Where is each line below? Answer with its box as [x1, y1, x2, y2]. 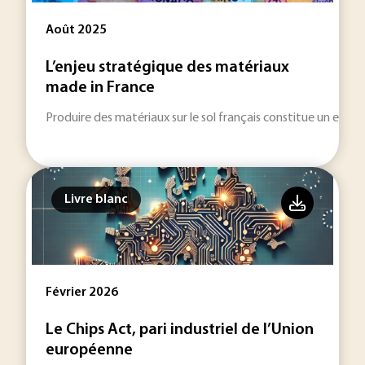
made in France [46, 80, 155, 96]
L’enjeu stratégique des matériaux [46, 59, 289, 76]
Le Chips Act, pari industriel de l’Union [46, 322, 314, 338]
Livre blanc [64, 193, 128, 206]
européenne [46, 342, 133, 358]
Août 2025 [46, 24, 107, 37]
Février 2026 [46, 286, 118, 299]
